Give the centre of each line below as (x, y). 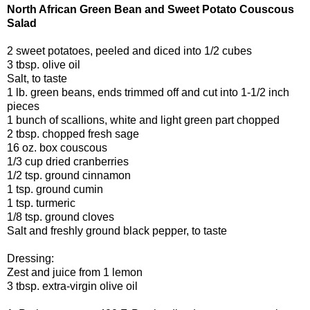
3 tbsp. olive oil (44, 64)
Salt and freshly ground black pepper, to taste (117, 230)
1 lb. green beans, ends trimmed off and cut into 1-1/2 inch (148, 92)
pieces (23, 106)
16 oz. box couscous (57, 147)
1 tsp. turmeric (41, 203)
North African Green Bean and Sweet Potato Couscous (151, 9)
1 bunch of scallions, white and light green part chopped (143, 120)
